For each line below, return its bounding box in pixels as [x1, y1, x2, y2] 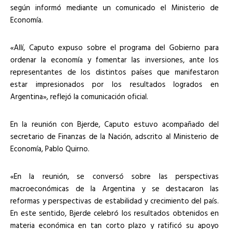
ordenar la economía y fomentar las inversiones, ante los [10, 54, 219, 65]
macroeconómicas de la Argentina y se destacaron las [10, 182, 219, 194]
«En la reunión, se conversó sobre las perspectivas [10, 170, 219, 182]
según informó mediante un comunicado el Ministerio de [10, 2, 219, 13]
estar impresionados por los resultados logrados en [10, 78, 219, 90]
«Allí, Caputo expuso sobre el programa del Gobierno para [10, 41, 219, 53]
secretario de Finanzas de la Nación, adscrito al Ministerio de [10, 130, 219, 142]
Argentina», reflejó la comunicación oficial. [10, 90, 148, 102]
